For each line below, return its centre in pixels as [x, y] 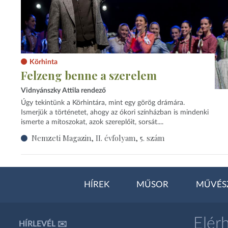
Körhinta [43, 62]
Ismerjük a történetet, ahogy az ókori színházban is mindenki [115, 113]
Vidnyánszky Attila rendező [63, 90]
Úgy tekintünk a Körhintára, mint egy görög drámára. [103, 103]
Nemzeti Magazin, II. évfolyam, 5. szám [98, 138]
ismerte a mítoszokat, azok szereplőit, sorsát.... [92, 122]
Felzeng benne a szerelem [89, 76]
